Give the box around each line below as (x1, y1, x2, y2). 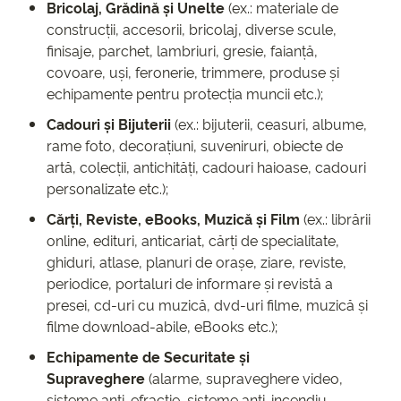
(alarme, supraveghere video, (145, 368, 343, 388)
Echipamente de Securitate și (47, 346, 250, 367)
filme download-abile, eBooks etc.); (47, 316, 277, 337)
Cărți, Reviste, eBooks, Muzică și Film (47, 209, 300, 229)
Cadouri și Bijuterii (47, 114, 171, 134)
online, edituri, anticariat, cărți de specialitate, (47, 230, 339, 251)
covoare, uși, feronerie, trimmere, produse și (47, 62, 339, 82)
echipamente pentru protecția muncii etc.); (47, 83, 323, 104)
